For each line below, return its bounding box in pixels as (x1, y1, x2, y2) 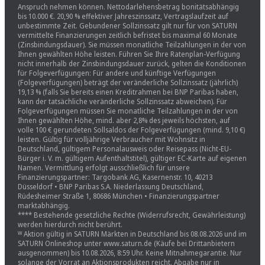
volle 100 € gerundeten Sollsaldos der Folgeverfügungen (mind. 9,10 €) (17, 124, 245, 135)
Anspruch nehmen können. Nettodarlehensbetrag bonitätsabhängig (17, 1, 239, 12)
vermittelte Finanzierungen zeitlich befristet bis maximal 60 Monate (17, 30, 237, 40)
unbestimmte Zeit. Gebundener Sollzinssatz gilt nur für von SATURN (17, 20, 237, 31)
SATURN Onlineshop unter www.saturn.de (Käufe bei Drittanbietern (17, 238, 235, 248)
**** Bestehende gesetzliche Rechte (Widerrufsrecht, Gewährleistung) (17, 209, 245, 220)
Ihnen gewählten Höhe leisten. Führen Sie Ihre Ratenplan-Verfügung (17, 49, 240, 59)
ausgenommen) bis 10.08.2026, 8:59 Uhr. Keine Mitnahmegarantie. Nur (17, 247, 242, 258)
